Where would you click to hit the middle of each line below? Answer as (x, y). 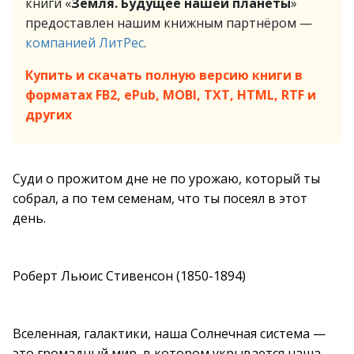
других (49, 115)
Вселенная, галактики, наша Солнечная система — (169, 333)
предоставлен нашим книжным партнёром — (169, 23)
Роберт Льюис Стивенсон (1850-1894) (129, 276)
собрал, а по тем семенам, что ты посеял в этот (160, 198)
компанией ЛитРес (85, 43)
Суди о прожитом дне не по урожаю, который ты (166, 179)
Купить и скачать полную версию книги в (164, 75)
